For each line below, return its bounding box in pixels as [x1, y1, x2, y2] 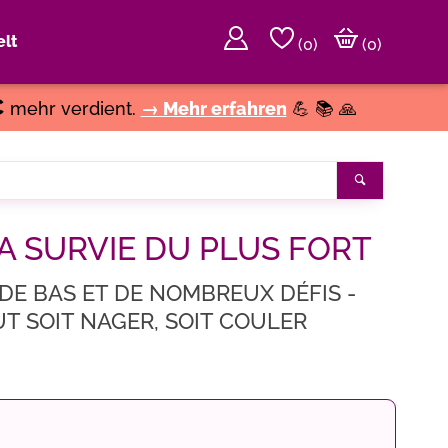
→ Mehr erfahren [140, 98, 287, 119]
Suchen [367, 172, 419, 188]
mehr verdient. [4, 98, 141, 119]
